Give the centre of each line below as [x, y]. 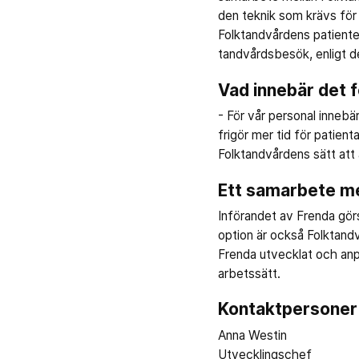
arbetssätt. [249, 273]
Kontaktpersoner [288, 309]
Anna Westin [254, 335]
